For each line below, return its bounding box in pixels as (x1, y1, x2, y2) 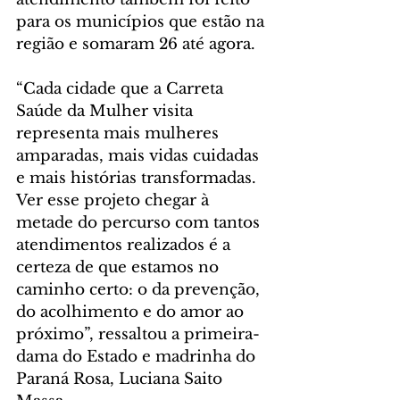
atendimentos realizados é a (16, 236, 235, 255)
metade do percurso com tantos (16, 213, 264, 233)
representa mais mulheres (16, 124, 223, 144)
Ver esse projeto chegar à (16, 191, 213, 211)
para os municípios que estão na (16, 12, 269, 32)
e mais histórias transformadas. (16, 169, 261, 188)
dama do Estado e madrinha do (16, 347, 260, 367)
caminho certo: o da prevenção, (16, 280, 264, 300)
